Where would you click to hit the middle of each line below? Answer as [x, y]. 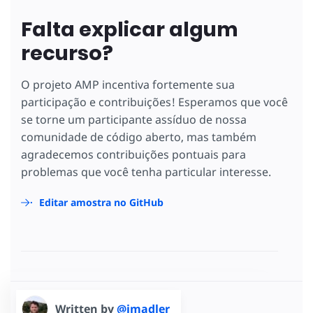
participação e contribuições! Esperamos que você [154, 102]
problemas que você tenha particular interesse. [146, 172]
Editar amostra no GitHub [101, 202]
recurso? [67, 53]
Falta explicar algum [130, 29]
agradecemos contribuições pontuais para [133, 154]
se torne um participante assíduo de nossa [134, 119]
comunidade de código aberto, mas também [139, 137]
